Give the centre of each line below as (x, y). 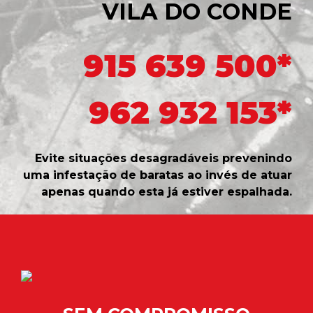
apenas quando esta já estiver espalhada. (167, 191)
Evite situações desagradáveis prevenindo (163, 158)
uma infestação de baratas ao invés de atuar (158, 175)
